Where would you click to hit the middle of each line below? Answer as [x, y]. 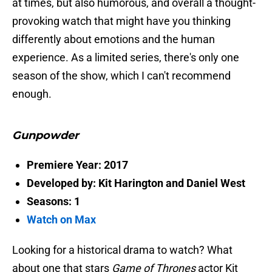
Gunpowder [46, 136]
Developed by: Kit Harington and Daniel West [136, 183]
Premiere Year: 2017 [77, 165]
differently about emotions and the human [114, 39]
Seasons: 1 [53, 202]
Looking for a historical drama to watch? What [122, 250]
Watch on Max [61, 220]
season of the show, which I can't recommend [121, 76]
